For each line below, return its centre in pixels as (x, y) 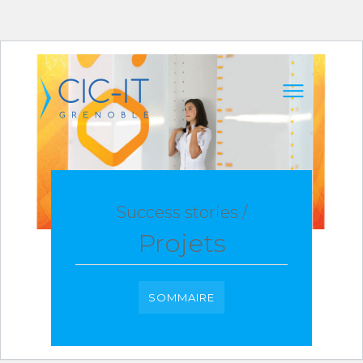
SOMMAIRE (181, 297)
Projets (181, 243)
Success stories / (181, 212)
